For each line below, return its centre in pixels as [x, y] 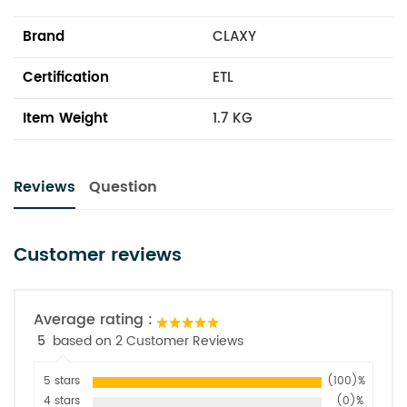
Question [123, 187]
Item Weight [65, 118]
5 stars [62, 381]
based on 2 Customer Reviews [148, 341]
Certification [66, 77]
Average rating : [93, 319]
